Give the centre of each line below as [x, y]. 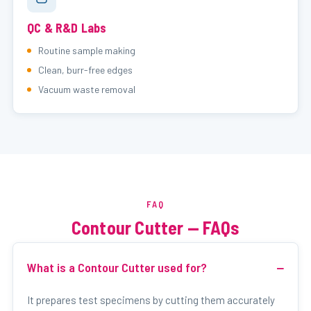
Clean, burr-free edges [85, 70]
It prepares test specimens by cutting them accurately [151, 300]
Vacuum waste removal [87, 89]
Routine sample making [87, 50]
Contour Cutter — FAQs [155, 227]
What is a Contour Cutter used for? [117, 267]
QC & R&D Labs [67, 28]
